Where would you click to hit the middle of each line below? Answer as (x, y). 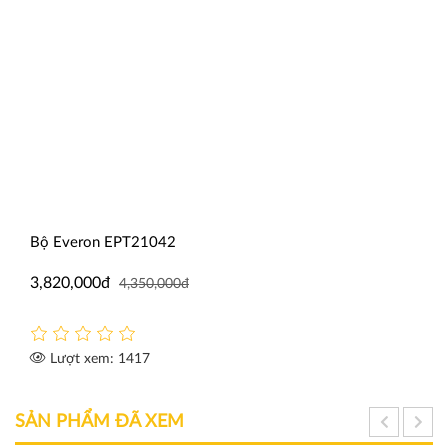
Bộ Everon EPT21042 (103, 243)
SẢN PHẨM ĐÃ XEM (99, 421)
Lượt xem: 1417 (98, 359)
